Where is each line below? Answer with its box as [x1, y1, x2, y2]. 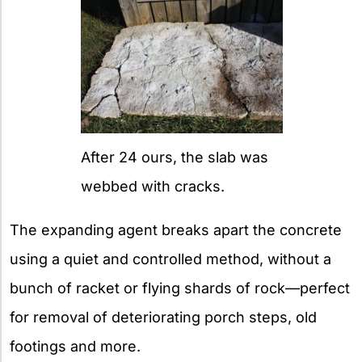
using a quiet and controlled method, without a [10, 250, 331, 267]
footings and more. [10, 337, 141, 355]
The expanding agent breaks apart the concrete [10, 221, 342, 238]
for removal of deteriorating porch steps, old [10, 308, 317, 326]
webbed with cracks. [81, 177, 225, 195]
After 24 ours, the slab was [81, 148, 268, 166]
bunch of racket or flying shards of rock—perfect [10, 279, 350, 297]
